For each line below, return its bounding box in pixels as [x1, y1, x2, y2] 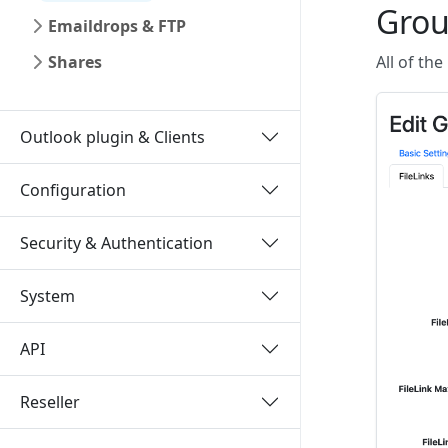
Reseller [20, 390, 80, 413]
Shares [48, 51, 102, 73]
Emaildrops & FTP [48, 15, 186, 37]
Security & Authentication [20, 231, 213, 254]
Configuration [20, 178, 126, 201]
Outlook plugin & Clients [20, 125, 205, 148]
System [20, 284, 75, 307]
